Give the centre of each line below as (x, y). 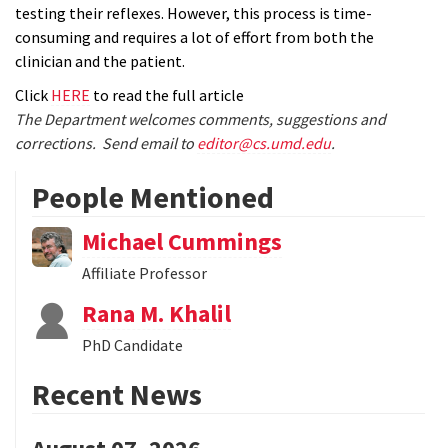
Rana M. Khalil (156, 314)
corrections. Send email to (106, 143)
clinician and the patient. (100, 61)
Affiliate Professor (144, 273)
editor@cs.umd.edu (264, 143)
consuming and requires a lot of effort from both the (194, 37)
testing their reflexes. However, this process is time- (193, 13)
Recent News (117, 394)
